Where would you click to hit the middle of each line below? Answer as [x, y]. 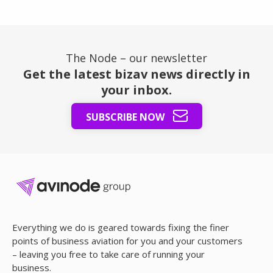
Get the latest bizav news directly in [136, 74]
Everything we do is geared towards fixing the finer [121, 227]
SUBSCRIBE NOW [126, 117]
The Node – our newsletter [136, 58]
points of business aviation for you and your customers [127, 241]
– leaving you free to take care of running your [108, 254]
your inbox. [136, 90]
